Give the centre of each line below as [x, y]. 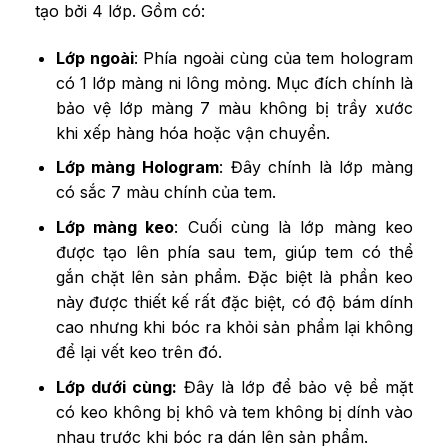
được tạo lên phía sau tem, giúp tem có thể [234, 252]
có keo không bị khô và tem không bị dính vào [234, 411]
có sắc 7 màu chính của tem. [165, 192]
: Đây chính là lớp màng [316, 167]
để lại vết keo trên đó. [141, 352]
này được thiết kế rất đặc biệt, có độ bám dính [234, 302]
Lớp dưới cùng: [116, 386]
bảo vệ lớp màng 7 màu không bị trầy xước [234, 107]
